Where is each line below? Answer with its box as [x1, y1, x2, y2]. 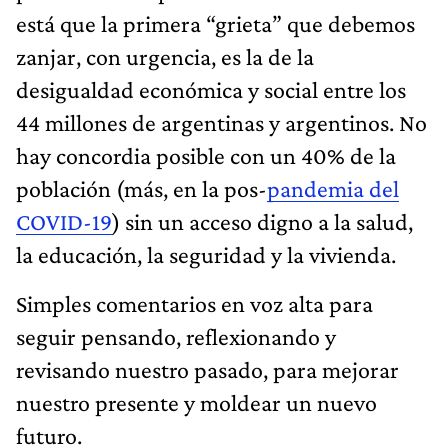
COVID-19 [16, 207, 112, 235]
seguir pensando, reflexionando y [16, 322, 336, 350]
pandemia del [267, 174, 399, 202]
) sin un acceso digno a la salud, [112, 207, 413, 235]
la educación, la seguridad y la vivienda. [16, 240, 396, 268]
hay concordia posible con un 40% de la [16, 141, 396, 169]
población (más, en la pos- [16, 174, 267, 202]
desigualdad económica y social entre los [16, 75, 406, 103]
